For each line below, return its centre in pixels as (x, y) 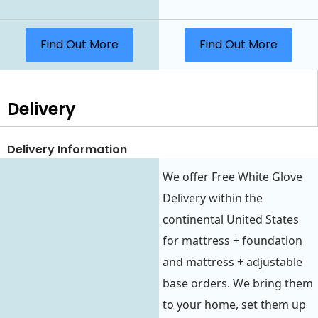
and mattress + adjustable (232, 262)
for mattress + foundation (232, 240)
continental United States (231, 219)
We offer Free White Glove (232, 176)
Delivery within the (213, 198)
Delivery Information (67, 150)
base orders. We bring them (238, 283)
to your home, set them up (234, 304)
